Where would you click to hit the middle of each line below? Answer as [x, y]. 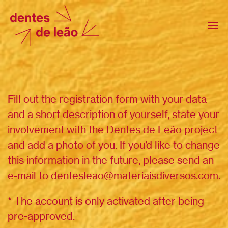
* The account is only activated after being [106, 201]
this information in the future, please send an [111, 160]
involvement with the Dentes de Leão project [113, 130]
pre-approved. [41, 216]
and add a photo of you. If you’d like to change [114, 145]
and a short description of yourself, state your [113, 114]
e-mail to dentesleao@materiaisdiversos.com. [114, 175]
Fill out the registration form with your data [107, 99]
